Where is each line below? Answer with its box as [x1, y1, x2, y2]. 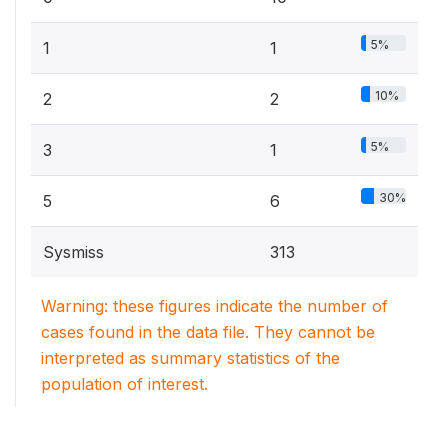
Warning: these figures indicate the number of [41, 295, 388, 316]
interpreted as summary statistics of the [41, 347, 340, 368]
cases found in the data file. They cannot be [41, 321, 375, 342]
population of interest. [41, 373, 208, 394]
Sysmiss [43, 241, 104, 262]
